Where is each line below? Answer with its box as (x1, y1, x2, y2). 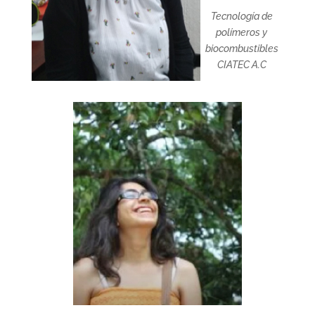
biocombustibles (205, 43, 278, 54)
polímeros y (216, 27, 268, 38)
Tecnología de (210, 11, 273, 22)
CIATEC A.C (217, 59, 266, 70)
